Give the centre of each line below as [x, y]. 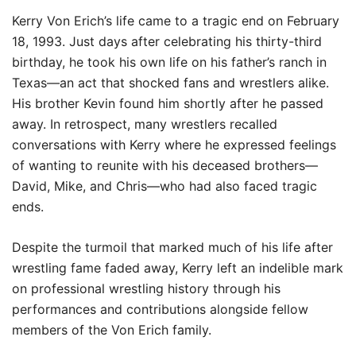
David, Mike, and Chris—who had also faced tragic [164, 186]
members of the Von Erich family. [112, 330]
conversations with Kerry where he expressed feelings [174, 145]
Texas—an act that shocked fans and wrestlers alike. [170, 83]
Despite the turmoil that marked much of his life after [172, 247]
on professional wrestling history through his [146, 288]
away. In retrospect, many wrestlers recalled [145, 124]
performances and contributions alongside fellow [160, 309]
